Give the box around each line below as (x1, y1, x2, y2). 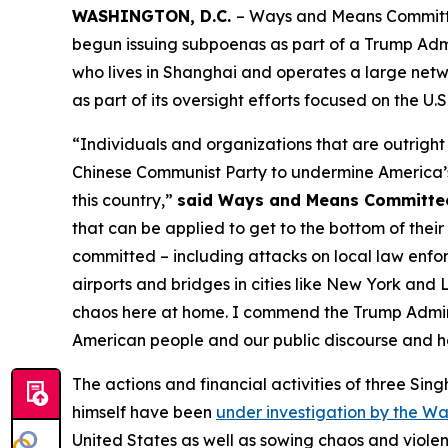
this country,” (72, 190, 177, 210)
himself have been (72, 402, 216, 422)
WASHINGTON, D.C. (72, 6, 236, 26)
